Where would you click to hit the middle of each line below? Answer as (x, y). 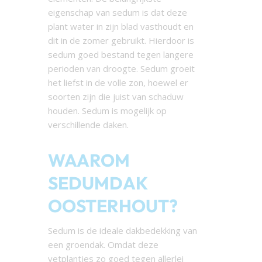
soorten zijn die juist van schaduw (116, 96)
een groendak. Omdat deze (103, 244)
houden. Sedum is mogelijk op (107, 110)
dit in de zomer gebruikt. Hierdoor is (121, 40)
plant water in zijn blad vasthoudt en (120, 26)
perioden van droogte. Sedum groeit (121, 68)
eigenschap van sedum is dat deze (117, 12)
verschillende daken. (88, 124)
